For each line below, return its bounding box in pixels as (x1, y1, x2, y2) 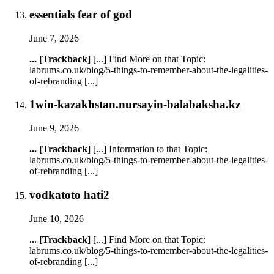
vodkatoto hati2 (29, 188, 109, 201)
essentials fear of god (29, 7, 132, 21)
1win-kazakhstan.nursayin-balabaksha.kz (29, 98, 240, 111)
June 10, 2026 (29, 213, 84, 224)
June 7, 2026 (29, 32, 79, 43)
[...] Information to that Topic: (91, 144, 207, 155)
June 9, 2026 (29, 123, 79, 134)
